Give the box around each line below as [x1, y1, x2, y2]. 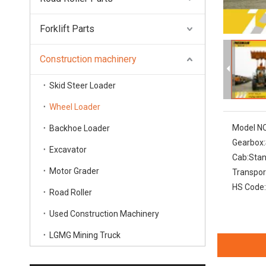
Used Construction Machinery [49, 209, 159, 219]
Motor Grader [49, 166, 99, 176]
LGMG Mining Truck [49, 230, 121, 240]
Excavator [49, 145, 87, 155]
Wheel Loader [49, 102, 100, 112]
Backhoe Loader [49, 123, 110, 134]
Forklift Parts [40, 23, 94, 35]
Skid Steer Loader [49, 81, 116, 91]
